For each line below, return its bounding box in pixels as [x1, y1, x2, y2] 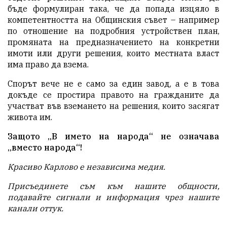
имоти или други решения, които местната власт [8, 48, 219, 59]
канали [8, 203, 40, 214]
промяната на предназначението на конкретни [8, 37, 219, 48]
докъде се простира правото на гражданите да [8, 90, 219, 100]
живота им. [8, 112, 52, 123]
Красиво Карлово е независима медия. [8, 162, 165, 172]
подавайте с [8, 192, 60, 203]
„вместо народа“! [8, 142, 82, 153]
